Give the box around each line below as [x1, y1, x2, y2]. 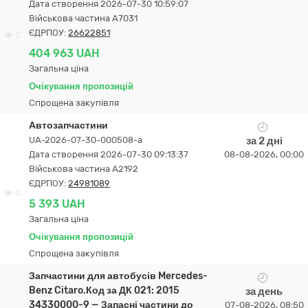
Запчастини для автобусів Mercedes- [29, 270, 208, 282]
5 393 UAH [29, 197, 85, 210]
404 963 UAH [29, 47, 100, 60]
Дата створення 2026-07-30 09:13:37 [29, 149, 188, 159]
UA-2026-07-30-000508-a [29, 135, 142, 145]
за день [245, 285, 283, 298]
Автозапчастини [29, 120, 108, 131]
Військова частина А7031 [29, 13, 137, 23]
